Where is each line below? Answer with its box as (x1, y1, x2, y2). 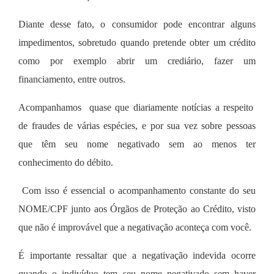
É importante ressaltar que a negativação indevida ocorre (18, 250, 256, 261)
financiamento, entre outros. (18, 73, 125, 84)
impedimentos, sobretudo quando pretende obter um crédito (18, 37, 256, 48)
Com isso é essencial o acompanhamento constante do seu (18, 185, 256, 196)
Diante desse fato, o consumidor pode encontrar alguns (18, 18, 256, 29)
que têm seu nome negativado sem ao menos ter (18, 138, 256, 149)
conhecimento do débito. (18, 157, 113, 168)
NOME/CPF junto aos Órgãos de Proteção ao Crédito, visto (18, 203, 256, 214)
